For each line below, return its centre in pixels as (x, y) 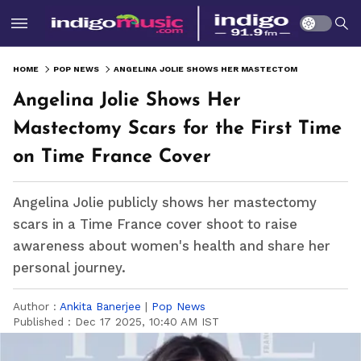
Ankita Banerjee (100, 306)
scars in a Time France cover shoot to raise (155, 224)
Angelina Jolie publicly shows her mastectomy (165, 203)
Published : (44, 322)
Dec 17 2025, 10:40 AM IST (147, 322)
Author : (36, 306)
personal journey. (69, 268)
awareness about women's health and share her (172, 246)
